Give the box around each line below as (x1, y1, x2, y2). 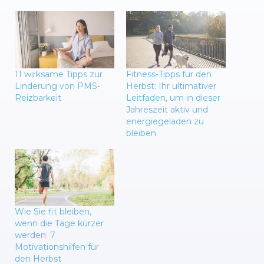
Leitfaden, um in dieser (126, 92, 220, 103)
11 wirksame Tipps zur (15, 68, 103, 80)
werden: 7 (15, 230, 55, 241)
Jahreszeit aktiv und (126, 104, 208, 115)
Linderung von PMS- (15, 80, 100, 91)
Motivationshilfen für (15, 242, 99, 253)
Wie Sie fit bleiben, (15, 206, 91, 217)
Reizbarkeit (15, 92, 61, 103)
